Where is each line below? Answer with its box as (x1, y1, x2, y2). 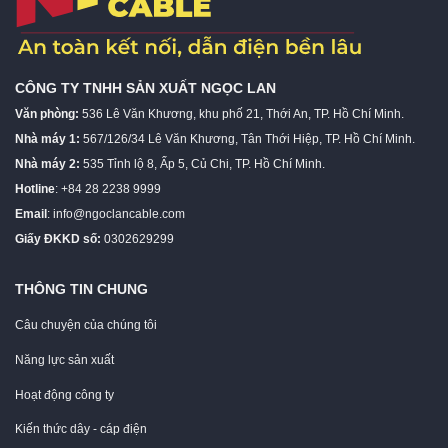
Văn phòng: (15, 107, 82, 121)
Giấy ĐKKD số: (15, 232, 101, 246)
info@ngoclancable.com (53, 207, 185, 221)
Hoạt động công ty (15, 387, 114, 402)
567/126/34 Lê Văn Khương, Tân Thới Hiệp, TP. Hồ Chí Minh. (80, 132, 415, 146)
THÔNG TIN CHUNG (15, 281, 148, 298)
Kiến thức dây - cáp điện (15, 422, 147, 437)
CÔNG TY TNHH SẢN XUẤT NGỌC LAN (15, 80, 276, 97)
